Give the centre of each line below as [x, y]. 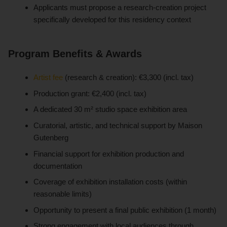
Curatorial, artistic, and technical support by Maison [118, 126]
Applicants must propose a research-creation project [120, 8]
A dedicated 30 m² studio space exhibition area [110, 109]
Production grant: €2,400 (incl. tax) [90, 93]
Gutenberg [51, 138]
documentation [58, 166]
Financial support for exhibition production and [109, 154]
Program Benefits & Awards [75, 54]
